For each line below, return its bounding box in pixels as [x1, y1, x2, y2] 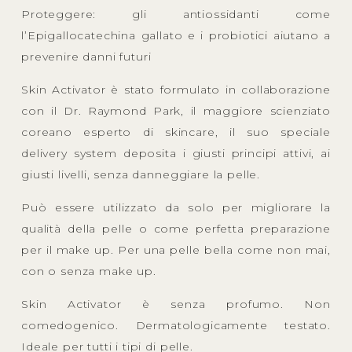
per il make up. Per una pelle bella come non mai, [21, 242, 331, 257]
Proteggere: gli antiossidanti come [21, 6, 331, 21]
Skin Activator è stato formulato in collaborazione [21, 82, 331, 97]
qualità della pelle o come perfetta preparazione [21, 221, 331, 236]
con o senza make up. [21, 263, 156, 278]
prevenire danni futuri [21, 49, 152, 64]
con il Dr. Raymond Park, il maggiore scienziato [21, 103, 331, 118]
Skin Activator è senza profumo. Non [21, 296, 331, 311]
